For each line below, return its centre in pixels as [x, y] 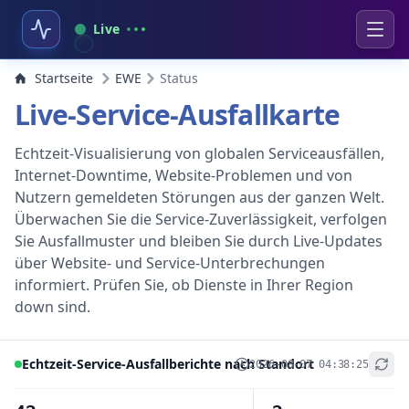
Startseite [64, 78]
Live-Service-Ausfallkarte [178, 115]
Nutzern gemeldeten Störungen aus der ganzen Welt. [199, 197]
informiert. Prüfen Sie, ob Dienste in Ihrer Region [184, 285]
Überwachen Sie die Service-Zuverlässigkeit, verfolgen [201, 219]
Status [179, 78]
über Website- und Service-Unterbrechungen [170, 263]
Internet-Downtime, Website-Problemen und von [184, 175]
